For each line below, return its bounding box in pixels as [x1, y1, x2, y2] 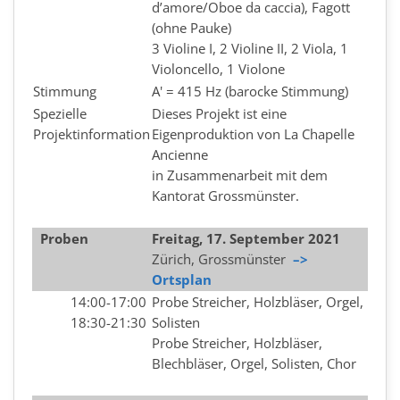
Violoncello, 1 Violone [152, 60, 285, 78]
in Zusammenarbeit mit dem [152, 166, 328, 184]
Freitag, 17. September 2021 [152, 229, 340, 247]
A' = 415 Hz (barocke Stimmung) [152, 82, 348, 100]
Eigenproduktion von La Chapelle [152, 125, 354, 143]
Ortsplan [152, 271, 212, 288]
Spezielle [33, 104, 87, 122]
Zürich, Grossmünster [152, 250, 293, 268]
